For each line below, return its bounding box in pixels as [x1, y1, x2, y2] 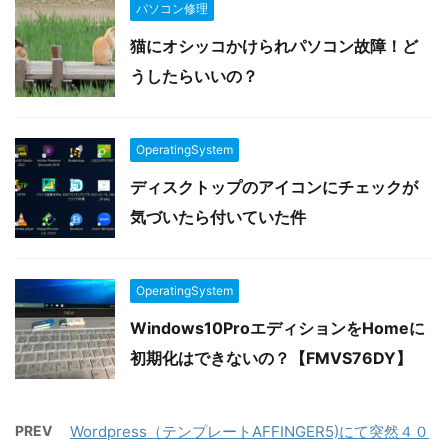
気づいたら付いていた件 [130, 206, 306, 227]
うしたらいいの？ [130, 65, 258, 86]
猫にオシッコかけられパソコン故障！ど [130, 35, 418, 56]
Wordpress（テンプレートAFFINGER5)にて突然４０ [70, 421, 429, 441]
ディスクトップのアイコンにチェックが [130, 176, 418, 197]
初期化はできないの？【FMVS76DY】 [130, 347, 412, 368]
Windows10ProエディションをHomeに [130, 317, 425, 338]
